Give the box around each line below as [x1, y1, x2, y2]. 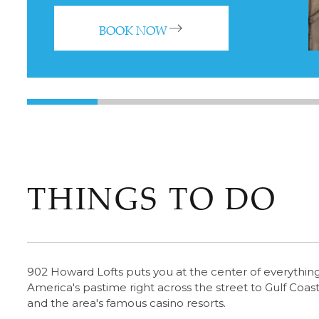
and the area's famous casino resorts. [26, 296, 226, 310]
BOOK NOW [98, 21, 167, 38]
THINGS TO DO [26, 177, 277, 219]
